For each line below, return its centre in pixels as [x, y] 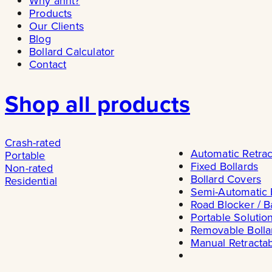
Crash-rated [33, 142]
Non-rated [29, 168]
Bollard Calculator [72, 52]
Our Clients [56, 26]
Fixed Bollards [224, 166]
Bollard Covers [226, 178]
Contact [48, 64]
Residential [31, 180]
